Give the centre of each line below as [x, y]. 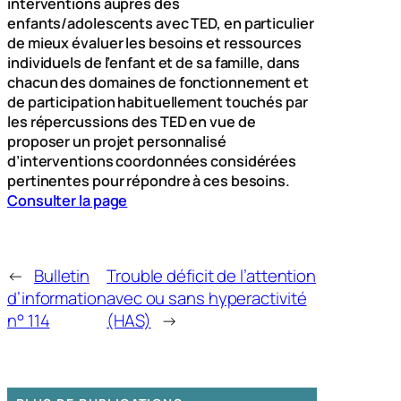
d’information [57, 299]
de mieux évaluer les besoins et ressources [154, 43]
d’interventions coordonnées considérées [152, 162]
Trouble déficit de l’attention [212, 276]
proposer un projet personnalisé [117, 142]
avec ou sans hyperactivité [207, 299]
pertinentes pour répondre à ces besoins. [149, 181]
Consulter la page [68, 201]
